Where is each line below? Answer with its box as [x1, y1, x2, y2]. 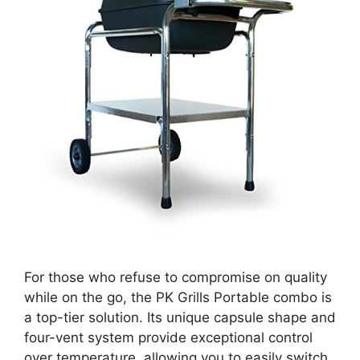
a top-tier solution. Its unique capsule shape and [24, 309, 336, 325]
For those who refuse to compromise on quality [24, 268, 327, 285]
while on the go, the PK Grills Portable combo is [24, 288, 332, 305]
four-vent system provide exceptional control [24, 329, 313, 346]
